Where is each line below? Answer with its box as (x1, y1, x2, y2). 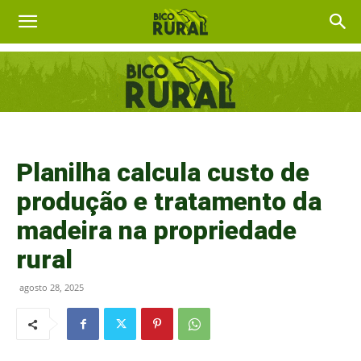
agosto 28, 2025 (19, 281, 84, 293)
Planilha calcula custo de (16, 157, 309, 188)
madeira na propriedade (16, 215, 297, 246)
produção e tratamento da (16, 186, 322, 217)
